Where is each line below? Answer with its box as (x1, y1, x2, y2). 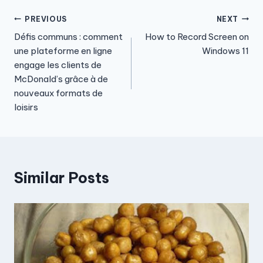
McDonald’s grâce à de (14, 73, 108, 85)
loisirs (14, 102, 38, 113)
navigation (14, 33, 91, 53)
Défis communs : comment (14, 31, 123, 43)
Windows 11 (202, 45, 249, 57)
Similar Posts (14, 168, 109, 188)
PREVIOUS (25, 14, 67, 23)
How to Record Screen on (145, 31, 249, 43)
